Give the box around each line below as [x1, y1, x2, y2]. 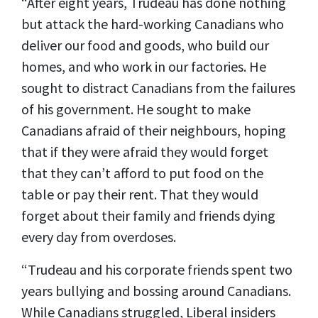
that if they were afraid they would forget [21, 143, 268, 160]
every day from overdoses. [21, 228, 179, 246]
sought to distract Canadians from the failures [21, 79, 295, 97]
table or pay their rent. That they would [21, 185, 258, 203]
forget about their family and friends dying [21, 207, 275, 224]
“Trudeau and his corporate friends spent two [21, 261, 292, 278]
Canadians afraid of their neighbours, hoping [21, 121, 286, 139]
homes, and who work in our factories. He [21, 57, 266, 75]
